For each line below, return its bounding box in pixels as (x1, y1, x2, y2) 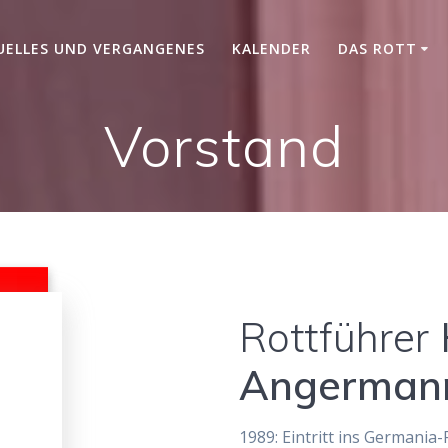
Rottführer (239, 311, 429, 362)
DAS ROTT (337, 39, 417, 59)
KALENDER (231, 39, 311, 59)
